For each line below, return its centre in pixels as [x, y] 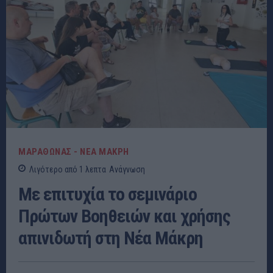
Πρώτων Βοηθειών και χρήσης [124, 216]
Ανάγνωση [127, 169]
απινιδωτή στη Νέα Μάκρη [111, 238]
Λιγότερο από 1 [56, 169]
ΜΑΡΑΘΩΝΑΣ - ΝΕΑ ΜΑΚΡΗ [74, 151]
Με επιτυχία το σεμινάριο [108, 194]
